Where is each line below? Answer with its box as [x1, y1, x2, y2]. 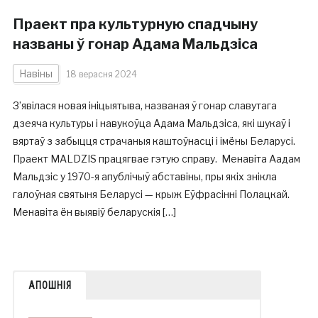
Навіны [18, 67, 53, 79]
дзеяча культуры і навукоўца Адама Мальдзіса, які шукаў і [12, 117, 290, 129]
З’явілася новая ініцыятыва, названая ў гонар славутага [12, 99, 277, 111]
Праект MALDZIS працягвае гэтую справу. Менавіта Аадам [12, 153, 300, 165]
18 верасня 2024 [66, 69, 137, 79]
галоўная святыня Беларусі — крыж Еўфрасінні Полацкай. [12, 188, 290, 200]
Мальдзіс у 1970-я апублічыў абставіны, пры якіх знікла [12, 170, 277, 182]
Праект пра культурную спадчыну [12, 16, 258, 33]
